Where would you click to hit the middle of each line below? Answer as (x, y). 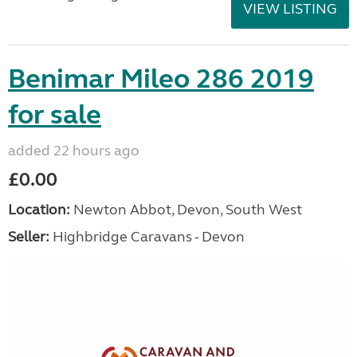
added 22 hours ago (74, 151)
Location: (39, 210)
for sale (55, 115)
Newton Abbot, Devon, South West (186, 210)
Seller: (29, 237)
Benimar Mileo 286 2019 (161, 79)
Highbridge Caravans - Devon (147, 237)
